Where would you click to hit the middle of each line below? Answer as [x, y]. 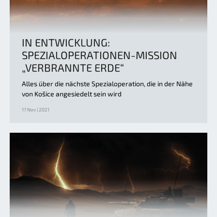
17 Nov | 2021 [36, 109]
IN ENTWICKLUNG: [66, 42]
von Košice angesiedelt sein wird [72, 93]
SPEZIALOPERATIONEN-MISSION [100, 54]
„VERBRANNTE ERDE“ [73, 67]
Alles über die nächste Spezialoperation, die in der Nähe [107, 83]
